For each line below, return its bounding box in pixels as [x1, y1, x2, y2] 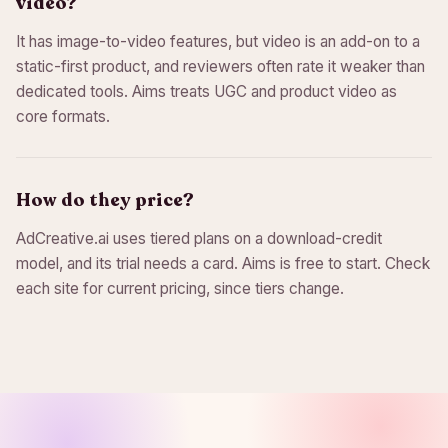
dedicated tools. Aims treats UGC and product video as [16, 82, 397, 101]
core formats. [16, 107, 110, 126]
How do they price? [16, 188, 194, 212]
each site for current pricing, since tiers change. [16, 279, 344, 298]
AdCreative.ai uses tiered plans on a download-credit [16, 229, 382, 248]
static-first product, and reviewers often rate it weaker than [16, 57, 425, 76]
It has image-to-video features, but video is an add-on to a [16, 32, 420, 51]
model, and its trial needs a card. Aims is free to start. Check [16, 254, 430, 273]
